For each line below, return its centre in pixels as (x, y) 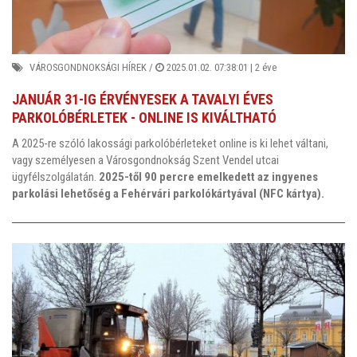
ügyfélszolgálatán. (55, 177)
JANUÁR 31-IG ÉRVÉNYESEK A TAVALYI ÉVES (143, 100)
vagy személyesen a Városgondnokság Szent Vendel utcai (145, 160)
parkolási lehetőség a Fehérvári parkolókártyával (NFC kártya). (168, 193)
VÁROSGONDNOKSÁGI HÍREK (88, 68)
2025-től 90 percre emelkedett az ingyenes (208, 177)
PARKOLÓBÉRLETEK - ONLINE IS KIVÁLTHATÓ (144, 118)
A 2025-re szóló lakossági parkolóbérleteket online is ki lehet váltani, (170, 143)
